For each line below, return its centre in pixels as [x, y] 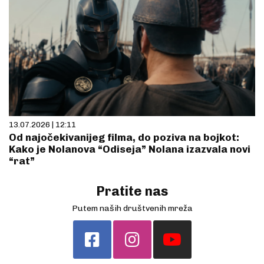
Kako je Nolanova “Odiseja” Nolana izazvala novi [130, 149]
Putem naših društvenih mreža [132, 208]
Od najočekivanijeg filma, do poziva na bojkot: [124, 137]
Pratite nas [132, 191]
